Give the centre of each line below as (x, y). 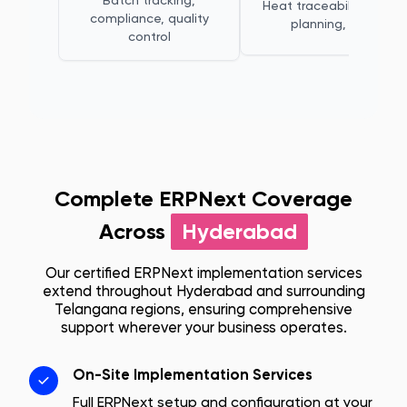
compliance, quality (149, 18)
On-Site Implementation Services (193, 375)
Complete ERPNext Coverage (203, 199)
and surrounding (308, 291)
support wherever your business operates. (203, 328)
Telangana (91, 309)
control (149, 36)
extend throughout (109, 291)
